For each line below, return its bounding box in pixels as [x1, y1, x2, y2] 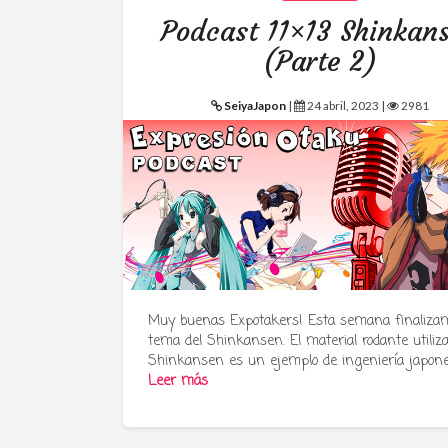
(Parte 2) [263, 44, 378, 79]
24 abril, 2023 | [305, 98, 388, 113]
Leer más [148, 371, 209, 392]
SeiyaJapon [224, 98, 287, 113]
